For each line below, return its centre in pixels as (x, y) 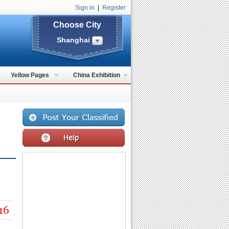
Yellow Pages (30, 75)
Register (114, 8)
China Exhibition (96, 75)
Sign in (85, 8)
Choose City (77, 25)
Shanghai (74, 40)
